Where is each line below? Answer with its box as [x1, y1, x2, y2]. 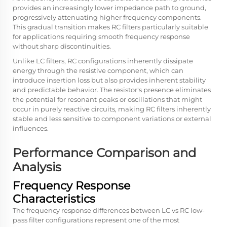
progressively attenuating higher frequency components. [13, 13, 202, 21]
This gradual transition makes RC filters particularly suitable [13, 22, 208, 31]
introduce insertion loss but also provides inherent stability [13, 75, 206, 84]
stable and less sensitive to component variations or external [13, 114, 211, 123]
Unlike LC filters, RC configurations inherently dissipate [13, 56, 193, 65]
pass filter [13, 215, 44, 224]
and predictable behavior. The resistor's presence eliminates [13, 85, 211, 94]
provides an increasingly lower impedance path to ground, [13, 3, 206, 12]
